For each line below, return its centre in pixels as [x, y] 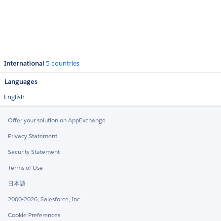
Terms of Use [25, 168]
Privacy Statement [33, 136]
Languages [21, 82]
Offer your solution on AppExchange [57, 120]
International [24, 64]
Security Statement [34, 152]
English [14, 97]
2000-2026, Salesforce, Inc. [45, 199]
